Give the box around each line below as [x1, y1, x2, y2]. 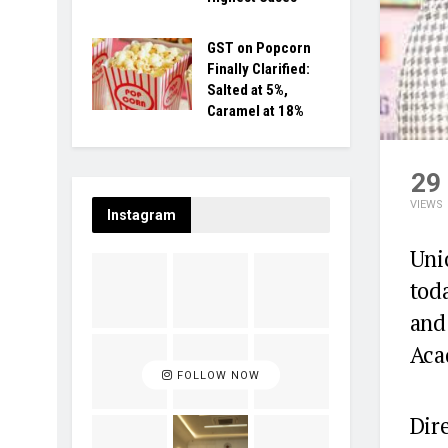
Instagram [107, 207, 176, 223]
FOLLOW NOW [172, 368, 260, 382]
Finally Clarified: [207, 60, 310, 78]
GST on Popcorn [207, 39, 311, 57]
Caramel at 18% [207, 102, 304, 120]
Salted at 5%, [207, 81, 288, 99]
